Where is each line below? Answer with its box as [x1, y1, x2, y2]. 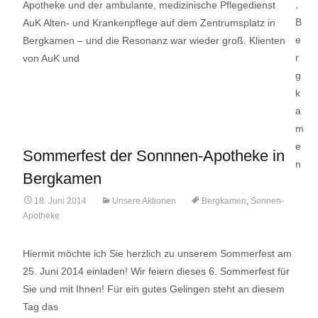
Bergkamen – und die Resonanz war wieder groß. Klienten [23, 35, 285, 46]
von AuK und [23, 53, 79, 64]
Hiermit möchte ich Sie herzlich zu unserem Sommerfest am [23, 248, 292, 259]
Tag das [23, 301, 58, 312]
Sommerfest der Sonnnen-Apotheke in [23, 147, 285, 165]
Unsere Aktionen [112, 196, 176, 206]
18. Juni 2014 [34, 196, 87, 206]
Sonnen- [251, 196, 284, 206]
